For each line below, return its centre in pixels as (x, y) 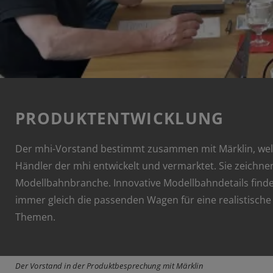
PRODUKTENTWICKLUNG (120, 119)
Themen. (35, 217)
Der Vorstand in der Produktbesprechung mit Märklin (109, 266)
